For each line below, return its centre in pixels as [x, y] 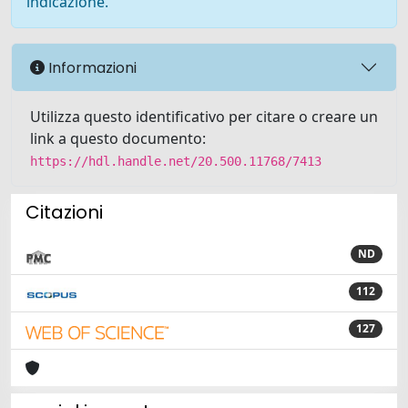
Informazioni [91, 67]
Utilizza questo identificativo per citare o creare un [204, 117]
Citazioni [64, 212]
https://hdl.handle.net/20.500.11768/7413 [176, 161]
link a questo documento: [118, 138]
